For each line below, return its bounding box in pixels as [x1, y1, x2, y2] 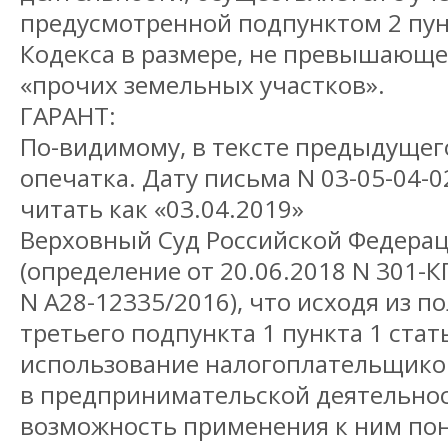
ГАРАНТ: [20, 99, 116, 133]
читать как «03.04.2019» [20, 192, 304, 226]
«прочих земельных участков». [20, 68, 385, 102]
